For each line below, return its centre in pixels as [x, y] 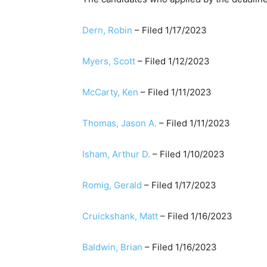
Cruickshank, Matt [120, 216]
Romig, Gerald [112, 185]
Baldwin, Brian [112, 247]
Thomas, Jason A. [119, 123]
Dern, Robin [107, 30]
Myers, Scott [109, 61]
